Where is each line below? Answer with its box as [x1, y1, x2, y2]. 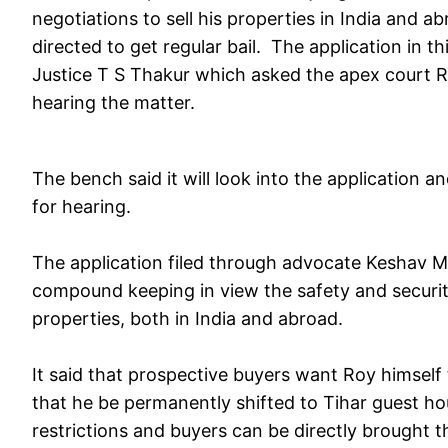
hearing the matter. [32, 91, 195, 113]
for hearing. [32, 195, 131, 217]
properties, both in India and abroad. [32, 307, 343, 329]
